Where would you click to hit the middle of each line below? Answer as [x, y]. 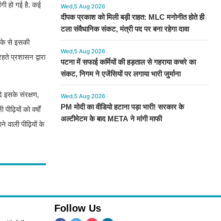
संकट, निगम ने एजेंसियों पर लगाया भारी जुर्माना [120, 74]
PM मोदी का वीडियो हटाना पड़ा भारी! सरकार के [122, 107]
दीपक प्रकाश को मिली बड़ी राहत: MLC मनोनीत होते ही [132, 17]
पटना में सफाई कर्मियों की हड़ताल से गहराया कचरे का [128, 62]
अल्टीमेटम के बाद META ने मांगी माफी [111, 119]
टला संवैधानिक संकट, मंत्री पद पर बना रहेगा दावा [125, 29]
